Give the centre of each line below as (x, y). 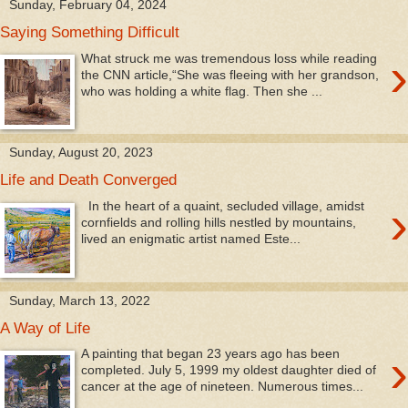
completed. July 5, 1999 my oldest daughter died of (229, 370)
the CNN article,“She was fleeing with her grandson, (230, 74)
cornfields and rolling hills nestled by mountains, (219, 222)
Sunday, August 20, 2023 (81, 153)
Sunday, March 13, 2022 (80, 300)
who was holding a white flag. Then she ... (202, 91)
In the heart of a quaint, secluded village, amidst (223, 205)
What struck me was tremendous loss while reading (229, 58)
